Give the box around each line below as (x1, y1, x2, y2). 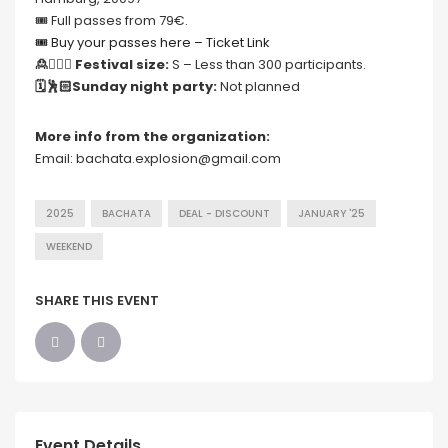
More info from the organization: (35, 126, 270, 146)
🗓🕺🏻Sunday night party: (35, 76, 217, 96)
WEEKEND (46, 239, 92, 253)
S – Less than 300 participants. (169, 54, 366, 74)
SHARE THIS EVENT (35, 290, 159, 310)
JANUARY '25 (298, 206, 365, 220)
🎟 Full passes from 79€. (35, 10, 188, 30)
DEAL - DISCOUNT (179, 206, 270, 220)
